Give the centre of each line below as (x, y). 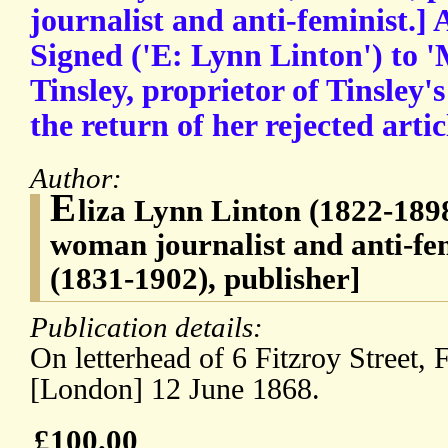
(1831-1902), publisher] (205, 279)
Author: (79, 178)
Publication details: (150, 327)
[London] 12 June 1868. (175, 389)
